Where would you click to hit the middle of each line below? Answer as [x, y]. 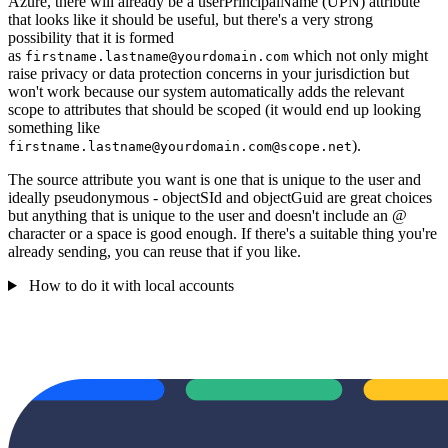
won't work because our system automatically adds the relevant [206, 91]
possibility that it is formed [91, 37]
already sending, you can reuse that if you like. [154, 251]
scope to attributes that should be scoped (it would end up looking [214, 109]
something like [54, 127]
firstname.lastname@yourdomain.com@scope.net [180, 146]
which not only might [358, 55]
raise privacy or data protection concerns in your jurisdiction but [208, 73]
